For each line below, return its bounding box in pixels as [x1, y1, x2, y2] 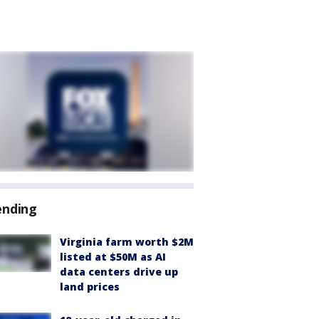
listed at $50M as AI [60, 250, 166, 263]
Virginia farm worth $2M [60, 235, 194, 249]
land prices [60, 280, 120, 293]
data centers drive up [60, 265, 178, 278]
